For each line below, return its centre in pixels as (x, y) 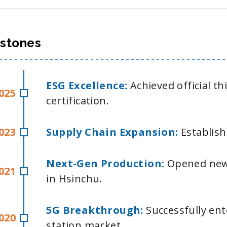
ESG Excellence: (87, 85)
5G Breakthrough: (96, 210)
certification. (78, 101)
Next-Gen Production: (105, 163)
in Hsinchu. (74, 179)
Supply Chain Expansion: (112, 132)
